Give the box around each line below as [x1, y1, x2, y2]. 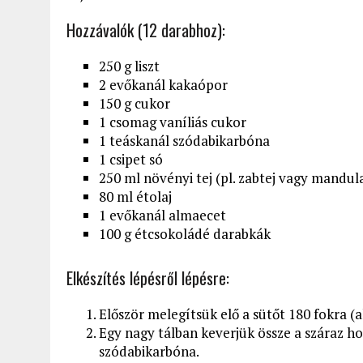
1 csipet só [99, 149, 163, 169]
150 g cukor [99, 93, 170, 113]
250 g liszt [99, 56, 160, 75]
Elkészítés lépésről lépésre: [66, 265, 229, 290]
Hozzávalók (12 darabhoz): [66, 17, 225, 42]
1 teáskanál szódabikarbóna [99, 130, 270, 150]
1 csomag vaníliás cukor [99, 112, 246, 131]
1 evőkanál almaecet [99, 205, 226, 224]
